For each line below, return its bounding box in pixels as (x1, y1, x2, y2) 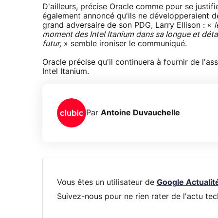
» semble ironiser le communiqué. (61, 40, 187, 48)
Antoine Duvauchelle (101, 109, 180, 117)
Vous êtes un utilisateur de (56, 178, 157, 186)
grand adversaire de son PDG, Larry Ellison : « (42, 21, 214, 30)
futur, (42, 40, 61, 48)
